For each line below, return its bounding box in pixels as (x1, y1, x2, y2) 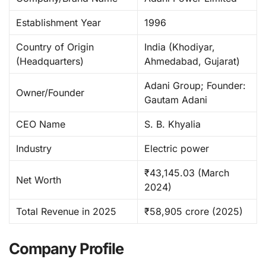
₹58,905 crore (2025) (144, 205, 243, 218)
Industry (16, 142, 52, 155)
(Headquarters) (16, 55, 84, 68)
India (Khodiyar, (144, 41, 216, 53)
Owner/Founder (16, 87, 85, 99)
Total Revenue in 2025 (16, 205, 117, 218)
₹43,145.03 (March (144, 167, 230, 179)
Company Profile (9, 239, 124, 258)
